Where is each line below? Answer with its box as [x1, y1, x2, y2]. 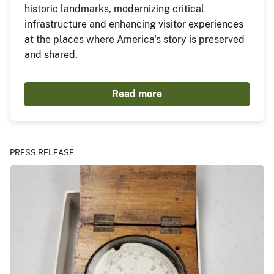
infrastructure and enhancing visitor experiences [24, 18, 243, 30]
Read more [112, 87, 162, 100]
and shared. [24, 48, 80, 61]
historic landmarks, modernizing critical [24, 2, 204, 15]
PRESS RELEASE [10, 147, 74, 157]
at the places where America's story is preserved [24, 33, 245, 45]
